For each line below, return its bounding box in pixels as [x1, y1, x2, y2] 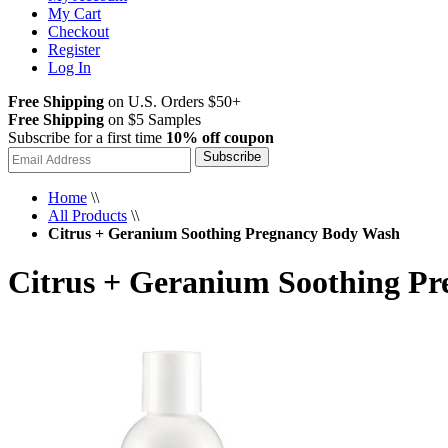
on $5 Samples [104, 111, 201, 128]
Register [48, 41, 100, 58]
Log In [48, 59, 91, 76]
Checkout [48, 23, 109, 40]
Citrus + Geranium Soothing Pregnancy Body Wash [48, 225, 400, 242]
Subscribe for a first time [8, 129, 166, 146]
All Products [48, 207, 127, 224]
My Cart [48, 5, 101, 22]
